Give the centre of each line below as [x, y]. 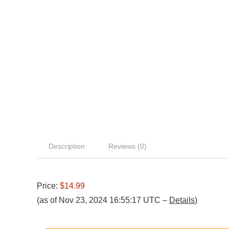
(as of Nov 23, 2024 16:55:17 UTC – [103, 200]
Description [67, 146]
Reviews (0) [128, 146]
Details [182, 200]
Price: [48, 186]
